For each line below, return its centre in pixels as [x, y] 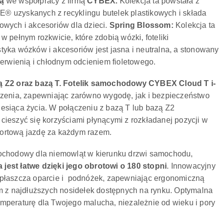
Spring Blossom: [141, 25]
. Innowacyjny [191, 166]
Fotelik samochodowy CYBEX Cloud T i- [139, 84]
